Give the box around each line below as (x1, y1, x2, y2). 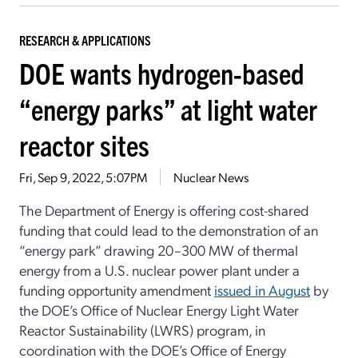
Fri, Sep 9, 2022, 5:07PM (19, 168, 147, 185)
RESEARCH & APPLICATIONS (19, 31, 151, 48)
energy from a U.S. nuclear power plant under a (19, 260, 300, 279)
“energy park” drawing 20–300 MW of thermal (19, 240, 298, 259)
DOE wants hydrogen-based (19, 54, 304, 90)
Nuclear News (173, 168, 249, 185)
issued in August (214, 280, 310, 299)
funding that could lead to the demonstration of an (19, 220, 318, 239)
